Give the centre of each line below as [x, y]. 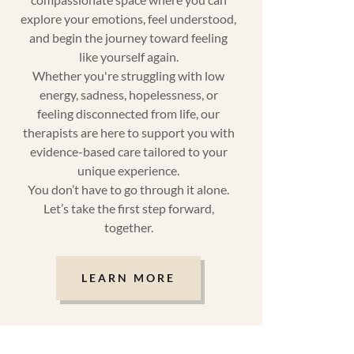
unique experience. [129, 170]
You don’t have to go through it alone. [129, 189]
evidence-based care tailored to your [128, 151]
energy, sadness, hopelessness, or [128, 94]
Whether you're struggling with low [129, 75]
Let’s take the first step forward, [128, 208]
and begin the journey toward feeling [129, 37]
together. [128, 227]
